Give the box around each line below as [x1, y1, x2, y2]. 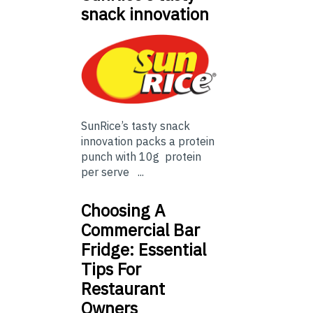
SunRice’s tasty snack [81, 119, 190, 133]
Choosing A [81, 199, 165, 222]
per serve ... [81, 165, 144, 180]
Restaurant [81, 277, 165, 300]
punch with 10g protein [81, 150, 201, 164]
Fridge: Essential [81, 238, 206, 261]
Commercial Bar [81, 219, 200, 242]
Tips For [81, 258, 141, 281]
